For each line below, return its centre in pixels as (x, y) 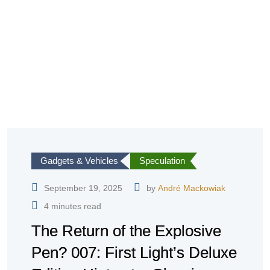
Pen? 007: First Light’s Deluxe (134, 253)
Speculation (162, 161)
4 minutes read (73, 206)
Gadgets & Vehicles (79, 161)
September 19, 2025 (83, 188)
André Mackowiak (192, 188)
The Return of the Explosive (126, 231)
